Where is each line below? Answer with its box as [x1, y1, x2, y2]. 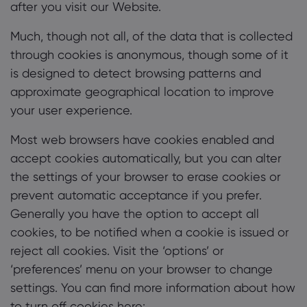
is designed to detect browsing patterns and [10, 66, 261, 80]
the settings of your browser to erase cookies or [10, 169, 281, 184]
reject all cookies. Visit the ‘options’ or [10, 243, 224, 258]
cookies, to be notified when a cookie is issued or [10, 225, 289, 239]
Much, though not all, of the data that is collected [10, 29, 293, 43]
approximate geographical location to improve [10, 84, 274, 99]
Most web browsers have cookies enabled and [10, 132, 274, 147]
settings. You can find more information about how [10, 280, 295, 295]
